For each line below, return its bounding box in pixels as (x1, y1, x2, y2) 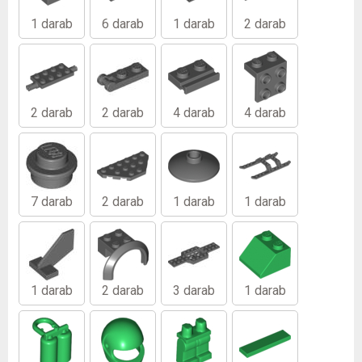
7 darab (31, 193, 73, 209)
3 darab (173, 282, 215, 298)
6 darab (102, 15, 144, 32)
